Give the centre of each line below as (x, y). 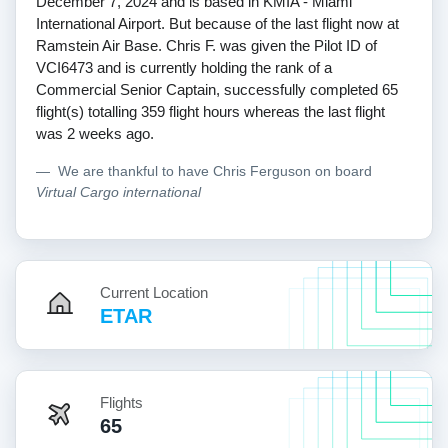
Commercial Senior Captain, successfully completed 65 (217, 89)
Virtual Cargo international (118, 191)
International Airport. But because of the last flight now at (217, 23)
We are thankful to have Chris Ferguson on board (215, 170)
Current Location (154, 292)
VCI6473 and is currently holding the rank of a (184, 67)
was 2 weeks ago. (95, 133)
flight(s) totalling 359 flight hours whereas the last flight (210, 111)
